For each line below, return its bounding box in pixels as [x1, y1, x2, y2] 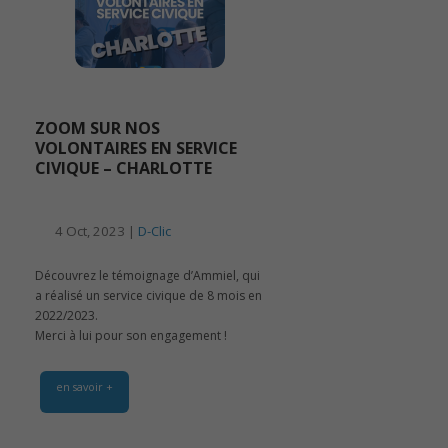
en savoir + [56, 378, 113, 394]
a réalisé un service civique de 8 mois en [35, 286, 262, 304]
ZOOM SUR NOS [35, 117, 160, 140]
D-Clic [138, 222, 171, 241]
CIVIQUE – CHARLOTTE [35, 157, 212, 180]
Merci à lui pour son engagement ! [35, 326, 227, 344]
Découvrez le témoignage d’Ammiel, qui [35, 266, 260, 284]
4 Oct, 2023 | [55, 222, 138, 241]
